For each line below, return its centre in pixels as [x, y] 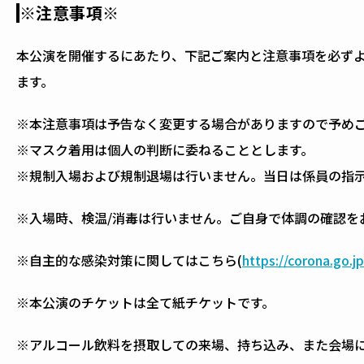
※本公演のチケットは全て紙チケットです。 [145, 302]
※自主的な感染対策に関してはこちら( [129, 260]
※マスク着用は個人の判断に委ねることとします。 [165, 149]
